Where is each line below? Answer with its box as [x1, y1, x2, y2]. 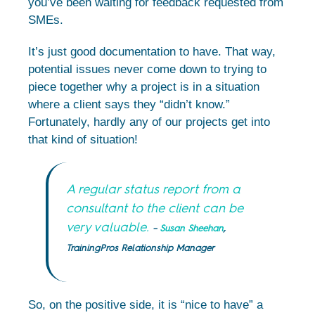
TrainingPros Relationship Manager [66, 242, 214, 253]
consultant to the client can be [66, 200, 243, 216]
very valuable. [66, 219, 153, 235]
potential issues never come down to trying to [28, 62, 266, 76]
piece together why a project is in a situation [28, 79, 259, 94]
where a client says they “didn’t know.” [28, 97, 230, 111]
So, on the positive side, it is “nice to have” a [28, 297, 263, 311]
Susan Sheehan [160, 222, 224, 233]
